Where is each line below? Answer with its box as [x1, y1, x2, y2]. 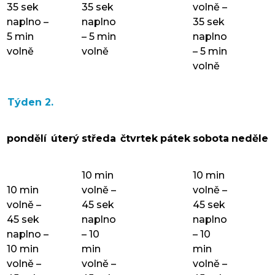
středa [82, 132, 116, 144]
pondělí [7, 132, 47, 144]
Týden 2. [7, 96, 53, 108]
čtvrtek [120, 132, 158, 144]
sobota [193, 132, 229, 144]
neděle [231, 132, 268, 144]
